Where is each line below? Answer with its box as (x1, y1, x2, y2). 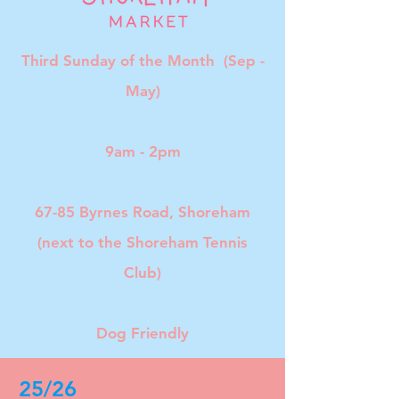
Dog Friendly (96, 324, 189, 342)
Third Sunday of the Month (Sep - (20, 52, 265, 69)
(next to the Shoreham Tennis (37, 233, 248, 251)
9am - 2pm (104, 142, 181, 160)
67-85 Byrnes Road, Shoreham (35, 203, 250, 221)
